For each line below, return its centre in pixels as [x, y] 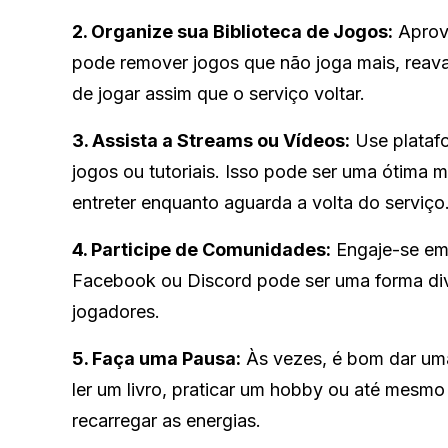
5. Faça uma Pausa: [156, 358]
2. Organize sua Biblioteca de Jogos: [232, 31]
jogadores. [116, 311]
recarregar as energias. [166, 420]
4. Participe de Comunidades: [201, 249]
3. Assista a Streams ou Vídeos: [211, 140]
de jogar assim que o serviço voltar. [218, 93]
